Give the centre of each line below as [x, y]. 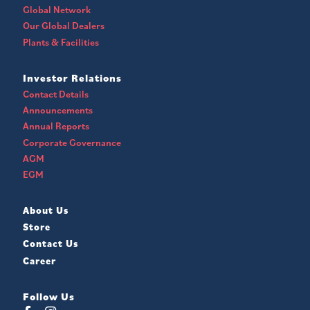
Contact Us [51, 244]
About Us [46, 210]
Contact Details [56, 94]
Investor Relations [72, 77]
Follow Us [49, 296]
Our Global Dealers [64, 26]
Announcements [58, 110]
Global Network [57, 10]
